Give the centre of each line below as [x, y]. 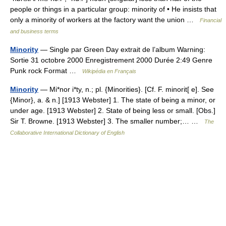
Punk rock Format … [46, 71]
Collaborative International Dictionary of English [67, 133]
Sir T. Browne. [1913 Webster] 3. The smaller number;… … [107, 121]
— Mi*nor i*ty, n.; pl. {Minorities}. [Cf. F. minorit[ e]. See [126, 89]
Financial [211, 20]
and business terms [34, 31]
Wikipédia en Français [109, 71]
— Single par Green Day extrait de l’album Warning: [122, 49]
